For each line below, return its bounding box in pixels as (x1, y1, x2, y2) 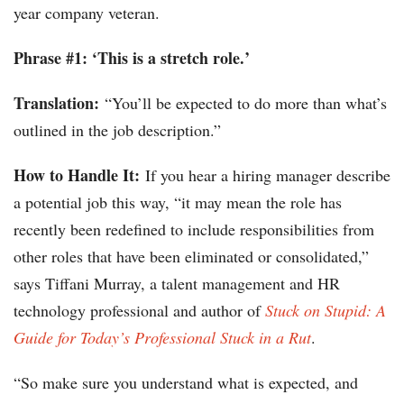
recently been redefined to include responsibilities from (14, 218, 374, 241)
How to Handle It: (14, 163, 140, 188)
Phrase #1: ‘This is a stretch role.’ (14, 46, 250, 70)
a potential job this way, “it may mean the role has (14, 191, 342, 214)
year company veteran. (14, 2, 160, 24)
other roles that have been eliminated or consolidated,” (14, 245, 369, 268)
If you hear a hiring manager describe (140, 164, 390, 187)
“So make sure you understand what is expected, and (14, 372, 358, 394)
